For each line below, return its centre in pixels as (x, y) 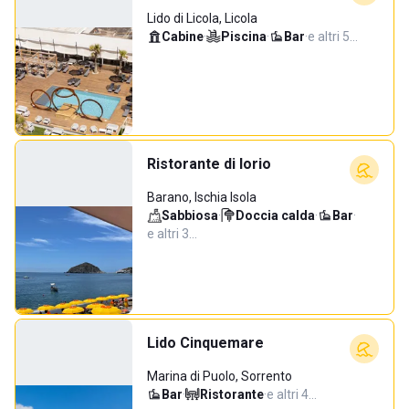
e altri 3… (172, 234)
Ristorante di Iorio (209, 164)
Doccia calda (275, 215)
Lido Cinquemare (205, 343)
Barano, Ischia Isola (202, 197)
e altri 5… (333, 37)
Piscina (244, 37)
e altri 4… (292, 394)
